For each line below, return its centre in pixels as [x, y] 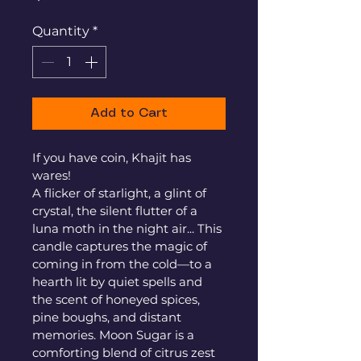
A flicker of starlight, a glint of [121, 193]
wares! [53, 175]
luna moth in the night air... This [129, 228]
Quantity [61, 31]
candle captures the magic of [121, 246]
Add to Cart [129, 113]
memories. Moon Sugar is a [115, 334]
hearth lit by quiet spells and [119, 281]
